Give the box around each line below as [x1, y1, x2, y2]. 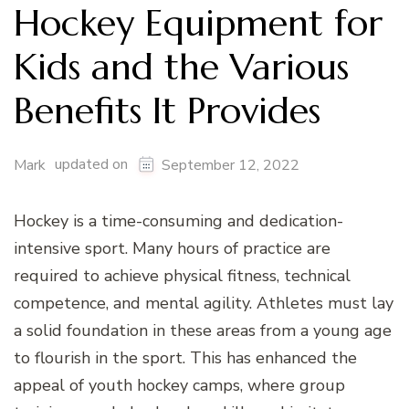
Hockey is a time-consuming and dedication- [14, 209, 343, 232]
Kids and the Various [14, 43, 349, 89]
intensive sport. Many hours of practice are [14, 236, 330, 259]
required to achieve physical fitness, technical [14, 264, 351, 287]
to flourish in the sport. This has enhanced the [14, 346, 357, 369]
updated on [55, 154, 131, 175]
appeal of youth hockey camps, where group [14, 373, 345, 396]
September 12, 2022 [162, 154, 299, 175]
